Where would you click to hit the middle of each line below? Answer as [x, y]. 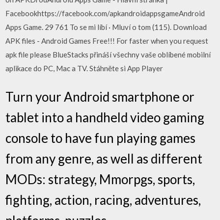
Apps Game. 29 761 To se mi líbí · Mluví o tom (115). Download [106, 27]
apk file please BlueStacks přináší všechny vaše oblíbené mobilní [108, 55]
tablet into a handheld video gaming [105, 117]
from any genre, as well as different [104, 158]
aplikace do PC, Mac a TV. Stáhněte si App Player [84, 68]
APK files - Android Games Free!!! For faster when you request [107, 41]
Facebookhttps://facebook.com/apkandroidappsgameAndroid [105, 13]
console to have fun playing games [101, 138]
